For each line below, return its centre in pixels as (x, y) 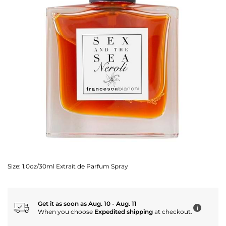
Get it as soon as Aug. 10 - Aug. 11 (87, 204)
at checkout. (173, 212)
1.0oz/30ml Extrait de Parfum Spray (74, 166)
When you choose (66, 212)
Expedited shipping (124, 212)
